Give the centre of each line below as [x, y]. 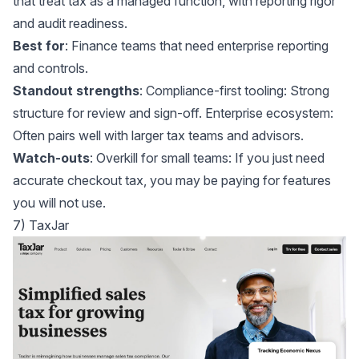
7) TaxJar [41, 226]
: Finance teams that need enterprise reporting [197, 46]
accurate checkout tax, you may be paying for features [172, 181]
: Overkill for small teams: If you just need [207, 158]
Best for [39, 46]
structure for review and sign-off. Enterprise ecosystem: [173, 113]
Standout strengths [76, 91]
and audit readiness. [70, 24]
